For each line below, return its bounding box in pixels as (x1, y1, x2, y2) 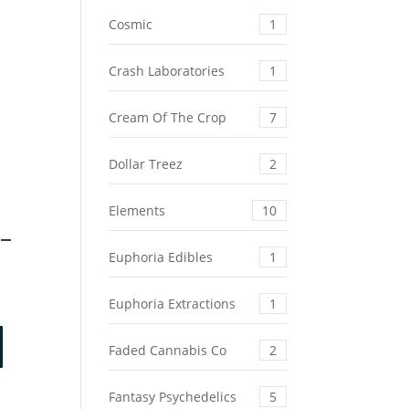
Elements (109, 202, 166, 220)
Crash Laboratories (109, 62, 225, 80)
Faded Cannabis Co (109, 341, 227, 360)
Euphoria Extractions (109, 295, 236, 313)
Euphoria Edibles (109, 248, 214, 267)
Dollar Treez (109, 155, 184, 173)
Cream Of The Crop (109, 109, 227, 127)
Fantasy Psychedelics (109, 388, 237, 406)
